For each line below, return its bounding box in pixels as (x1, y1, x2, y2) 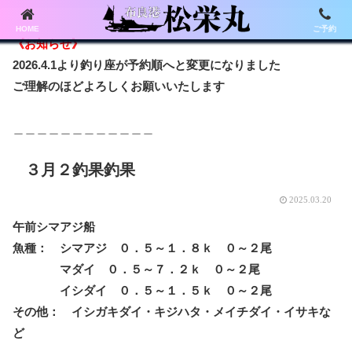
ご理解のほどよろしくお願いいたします (13, 79, 225, 93)
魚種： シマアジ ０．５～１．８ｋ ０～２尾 (13, 241, 272, 255)
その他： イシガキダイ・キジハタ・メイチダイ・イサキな (13, 305, 331, 318)
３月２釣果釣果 (25, 161, 135, 178)
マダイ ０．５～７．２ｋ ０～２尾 (13, 262, 260, 276)
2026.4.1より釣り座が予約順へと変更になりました (13, 58, 280, 71)
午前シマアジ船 (13, 220, 95, 233)
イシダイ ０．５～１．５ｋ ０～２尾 (13, 284, 272, 297)
